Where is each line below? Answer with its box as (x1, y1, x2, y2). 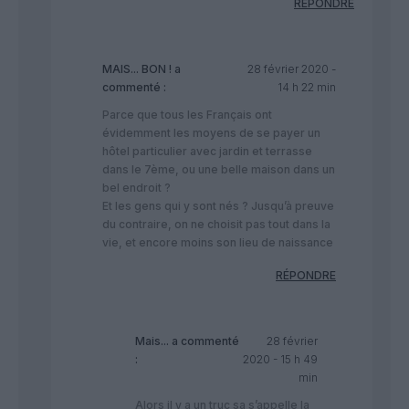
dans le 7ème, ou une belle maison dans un (102, 163, 335, 177)
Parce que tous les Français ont (102, 108, 272, 122)
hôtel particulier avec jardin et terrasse (102, 144, 312, 159)
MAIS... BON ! (102, 62, 172, 77)
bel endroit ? (102, 181, 171, 195)
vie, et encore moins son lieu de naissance (102, 236, 333, 250)
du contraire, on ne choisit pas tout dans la (102, 217, 330, 232)
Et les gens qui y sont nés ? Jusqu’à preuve (102, 199, 334, 214)
